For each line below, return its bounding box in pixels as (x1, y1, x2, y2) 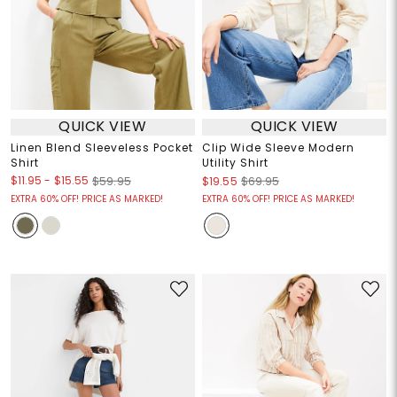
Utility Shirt (202, 154, 269, 170)
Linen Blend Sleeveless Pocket (10, 139, 193, 155)
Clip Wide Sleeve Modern (202, 139, 354, 155)
